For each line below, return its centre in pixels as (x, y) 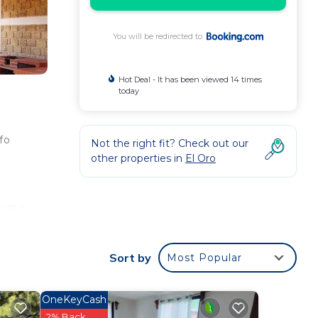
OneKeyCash (74, 299)
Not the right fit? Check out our (170, 143)
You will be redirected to (160, 36)
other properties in (138, 158)
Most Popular (204, 257)
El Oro (201, 158)
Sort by (130, 257)
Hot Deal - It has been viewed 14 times (190, 79)
